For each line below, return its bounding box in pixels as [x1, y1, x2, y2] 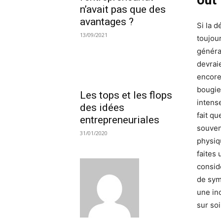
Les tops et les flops [80, 89, 172, 102]
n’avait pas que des [80, 3, 166, 15]
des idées [80, 102, 124, 114]
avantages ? [80, 15, 134, 28]
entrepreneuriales [80, 114, 159, 126]
